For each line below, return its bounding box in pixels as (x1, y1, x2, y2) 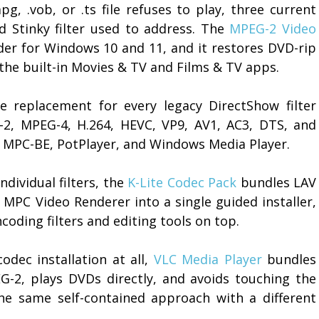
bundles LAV (236, 173, 317, 191)
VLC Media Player (153, 250, 262, 268)
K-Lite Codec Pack (127, 173, 237, 191)
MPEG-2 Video (229, 19, 317, 37)
